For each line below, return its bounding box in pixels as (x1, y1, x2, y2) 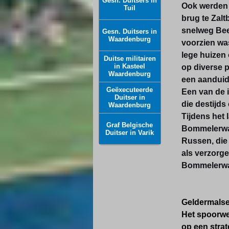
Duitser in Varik (105, 129, 154, 136)
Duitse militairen (103, 55, 156, 62)
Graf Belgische (106, 121, 153, 129)
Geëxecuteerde (106, 86, 153, 94)
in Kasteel (114, 62, 146, 70)
